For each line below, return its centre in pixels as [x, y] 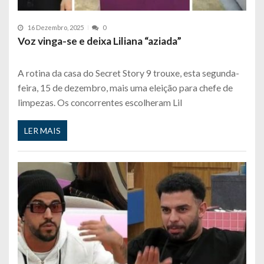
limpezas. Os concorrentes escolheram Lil [100, 103]
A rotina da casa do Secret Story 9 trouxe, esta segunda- [128, 73]
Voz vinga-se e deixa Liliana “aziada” [100, 41]
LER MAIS [42, 130]
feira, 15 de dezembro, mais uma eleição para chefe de [125, 88]
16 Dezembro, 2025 [56, 28]
